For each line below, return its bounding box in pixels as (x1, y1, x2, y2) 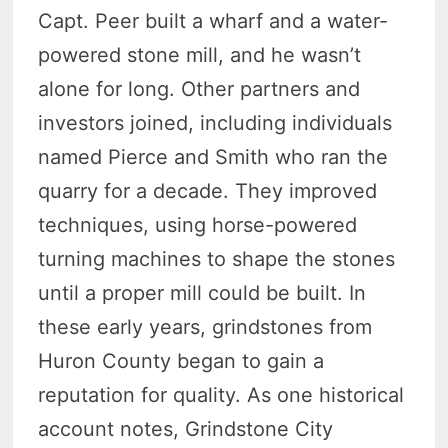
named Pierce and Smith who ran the (38, 145, 389, 170)
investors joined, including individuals (38, 111, 393, 136)
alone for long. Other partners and (38, 77, 361, 102)
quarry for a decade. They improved (38, 179, 378, 204)
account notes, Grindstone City (38, 417, 334, 442)
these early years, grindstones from (38, 315, 373, 340)
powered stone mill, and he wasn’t (38, 43, 362, 68)
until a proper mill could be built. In (38, 281, 367, 306)
